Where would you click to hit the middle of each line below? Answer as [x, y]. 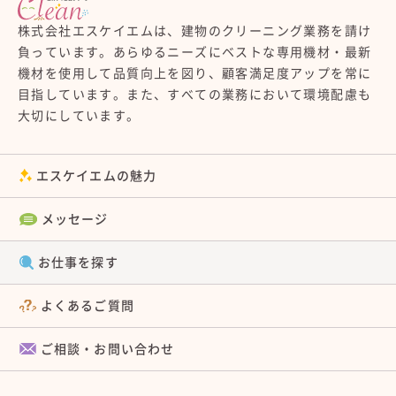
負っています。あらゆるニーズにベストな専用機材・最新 [195, 52]
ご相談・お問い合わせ [108, 349]
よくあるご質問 [88, 305]
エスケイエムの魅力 [97, 175]
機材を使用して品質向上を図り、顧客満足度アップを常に [195, 73]
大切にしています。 [79, 115]
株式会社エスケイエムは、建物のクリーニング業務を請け [195, 30]
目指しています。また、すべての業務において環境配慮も [195, 94]
